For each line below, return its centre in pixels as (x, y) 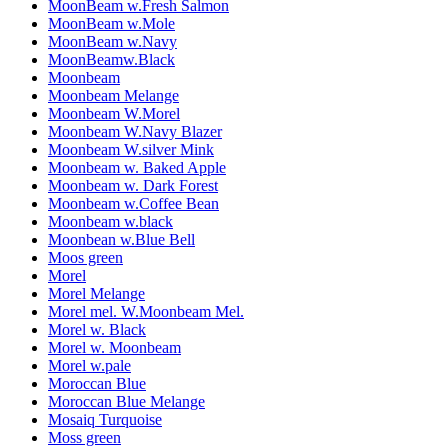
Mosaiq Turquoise (105, 419)
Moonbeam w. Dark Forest (133, 185)
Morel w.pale (89, 365)
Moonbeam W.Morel (114, 113)
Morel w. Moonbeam (114, 347)
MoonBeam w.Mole (111, 23)
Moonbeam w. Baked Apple (137, 167)
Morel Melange (96, 293)
